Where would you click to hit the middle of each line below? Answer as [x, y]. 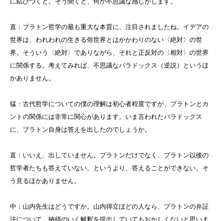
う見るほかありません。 [45, 181]
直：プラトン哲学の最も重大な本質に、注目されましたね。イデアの [109, 27]
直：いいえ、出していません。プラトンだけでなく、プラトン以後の [109, 155]
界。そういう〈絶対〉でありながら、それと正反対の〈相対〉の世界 [109, 53]
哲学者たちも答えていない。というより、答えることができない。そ [109, 168]
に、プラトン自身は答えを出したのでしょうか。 [80, 130]
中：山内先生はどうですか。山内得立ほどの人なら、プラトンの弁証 [109, 207]
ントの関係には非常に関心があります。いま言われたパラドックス [106, 117]
